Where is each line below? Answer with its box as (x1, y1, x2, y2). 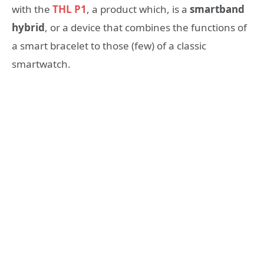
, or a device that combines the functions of (45, 21, 247, 35)
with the (12, 2, 52, 16)
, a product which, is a (87, 2, 190, 16)
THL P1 (52, 2, 87, 16)
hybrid (12, 21, 45, 35)
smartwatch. (12, 57, 71, 71)
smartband (190, 2, 245, 16)
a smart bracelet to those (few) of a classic (12, 39, 206, 53)
